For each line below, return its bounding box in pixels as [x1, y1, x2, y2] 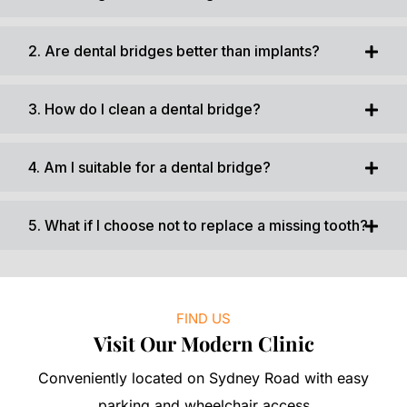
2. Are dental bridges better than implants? [28, 41, 320, 60]
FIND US [176, 309, 231, 327]
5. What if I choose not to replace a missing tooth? [28, 215, 368, 234]
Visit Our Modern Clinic [93, 329, 314, 357]
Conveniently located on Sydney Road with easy [38, 368, 369, 387]
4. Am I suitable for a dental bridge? [28, 157, 271, 176]
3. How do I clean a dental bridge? [28, 99, 261, 118]
